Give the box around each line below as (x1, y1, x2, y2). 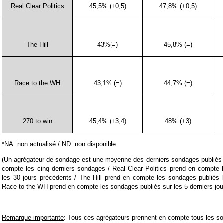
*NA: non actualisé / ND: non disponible (2, 140, 116, 148)
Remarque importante (2, 214, 64, 222)
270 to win (22, 117, 52, 125)
